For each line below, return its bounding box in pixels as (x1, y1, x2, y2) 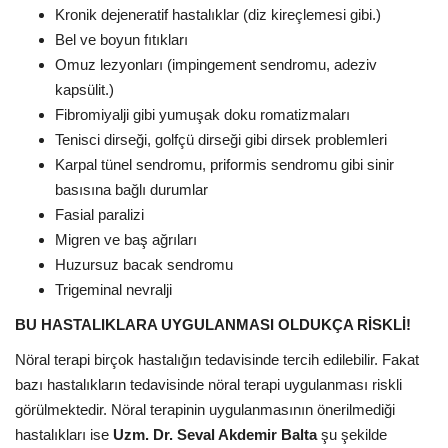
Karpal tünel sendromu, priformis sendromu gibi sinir (55, 155, 394, 173)
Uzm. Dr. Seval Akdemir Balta (113, 425, 317, 443)
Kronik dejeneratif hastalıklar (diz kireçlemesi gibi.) (55, 5, 381, 23)
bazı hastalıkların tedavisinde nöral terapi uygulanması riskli (15, 375, 402, 393)
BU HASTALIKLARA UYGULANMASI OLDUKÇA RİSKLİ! (15, 315, 411, 333)
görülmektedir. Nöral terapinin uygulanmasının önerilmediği (15, 400, 395, 418)
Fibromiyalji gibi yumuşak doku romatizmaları (55, 105, 350, 123)
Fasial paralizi (55, 205, 144, 223)
